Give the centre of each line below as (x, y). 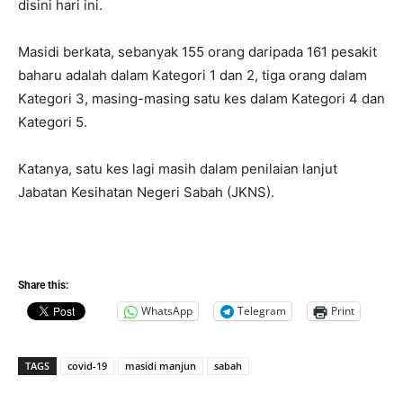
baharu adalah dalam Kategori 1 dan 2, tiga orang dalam (193, 75)
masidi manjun (161, 365)
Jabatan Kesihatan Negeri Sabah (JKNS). (146, 192)
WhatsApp (167, 311)
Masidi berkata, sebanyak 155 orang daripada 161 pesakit (197, 51)
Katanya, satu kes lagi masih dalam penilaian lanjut (178, 168)
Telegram (262, 311)
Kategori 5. (53, 121)
